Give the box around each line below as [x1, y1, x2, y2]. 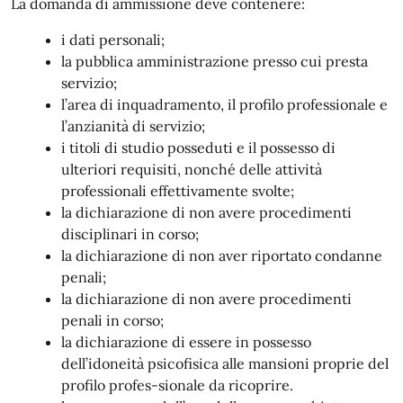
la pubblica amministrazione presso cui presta [61, 51, 368, 70]
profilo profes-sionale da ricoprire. [61, 375, 293, 394]
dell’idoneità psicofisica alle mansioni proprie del [61, 354, 389, 372]
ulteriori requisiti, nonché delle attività [61, 159, 322, 178]
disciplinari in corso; [61, 224, 199, 243]
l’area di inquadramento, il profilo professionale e [61, 94, 388, 113]
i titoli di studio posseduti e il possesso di [61, 138, 336, 157]
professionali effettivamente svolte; [61, 181, 294, 200]
